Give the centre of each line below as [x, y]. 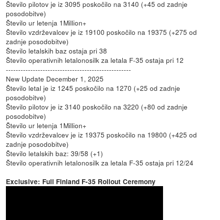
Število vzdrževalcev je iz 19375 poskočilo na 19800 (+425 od [102, 134]
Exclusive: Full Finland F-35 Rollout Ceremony [81, 181]
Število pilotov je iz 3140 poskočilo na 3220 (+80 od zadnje [97, 106]
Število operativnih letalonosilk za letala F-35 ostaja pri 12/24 [100, 162]
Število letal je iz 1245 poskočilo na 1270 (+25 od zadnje [93, 88]
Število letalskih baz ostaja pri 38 [57, 50]
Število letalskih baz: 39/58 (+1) [55, 153]
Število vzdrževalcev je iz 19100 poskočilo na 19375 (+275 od [102, 32]
